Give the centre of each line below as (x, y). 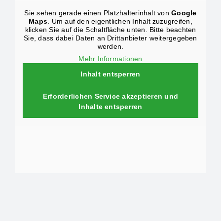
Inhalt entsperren (110, 74)
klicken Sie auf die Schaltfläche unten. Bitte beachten (110, 30)
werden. (110, 47)
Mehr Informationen (110, 59)
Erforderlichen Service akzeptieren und (110, 96)
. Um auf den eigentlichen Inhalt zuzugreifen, (120, 21)
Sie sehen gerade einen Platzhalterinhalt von (98, 13)
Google (184, 13)
